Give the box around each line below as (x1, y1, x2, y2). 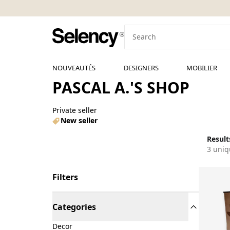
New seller (61, 116, 98, 125)
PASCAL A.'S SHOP (52, 77, 189, 98)
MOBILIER (186, 63, 218, 72)
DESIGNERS (123, 63, 159, 72)
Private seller (52, 105, 97, 115)
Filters (52, 171, 78, 183)
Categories (52, 201, 96, 213)
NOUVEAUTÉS (52, 63, 95, 72)
